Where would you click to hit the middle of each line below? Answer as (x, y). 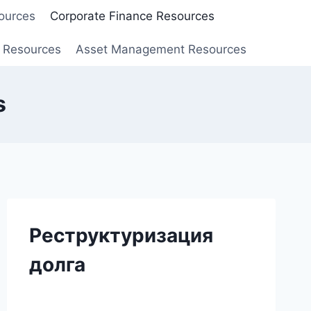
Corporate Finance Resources (132, 16)
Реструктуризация (121, 235)
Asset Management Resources (161, 49)
